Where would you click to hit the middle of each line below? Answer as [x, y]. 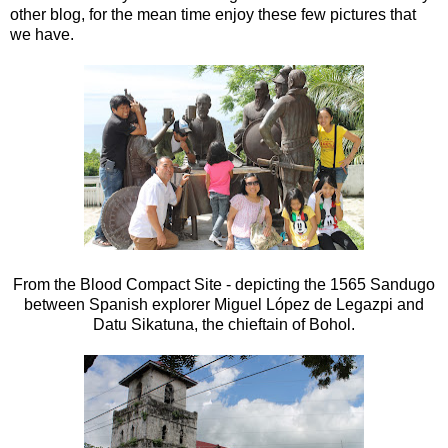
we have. [42, 34]
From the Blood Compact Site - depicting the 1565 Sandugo [224, 284]
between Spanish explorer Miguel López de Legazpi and [224, 304]
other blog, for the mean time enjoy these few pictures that [213, 14]
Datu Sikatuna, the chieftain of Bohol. [224, 324]
